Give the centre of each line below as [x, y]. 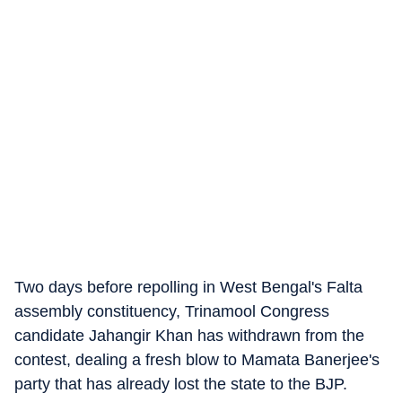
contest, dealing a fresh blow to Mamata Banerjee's [197, 360]
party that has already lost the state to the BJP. [181, 384]
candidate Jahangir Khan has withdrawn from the [189, 336]
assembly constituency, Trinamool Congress [172, 311]
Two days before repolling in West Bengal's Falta [188, 287]
